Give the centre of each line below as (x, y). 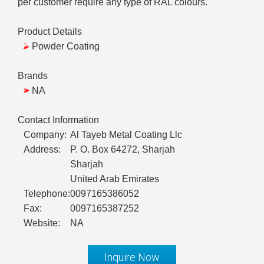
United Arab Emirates (115, 179)
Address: (42, 150)
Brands (33, 76)
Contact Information (58, 120)
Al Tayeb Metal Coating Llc (126, 135)
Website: (42, 223)
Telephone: (47, 194)
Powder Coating (66, 47)
